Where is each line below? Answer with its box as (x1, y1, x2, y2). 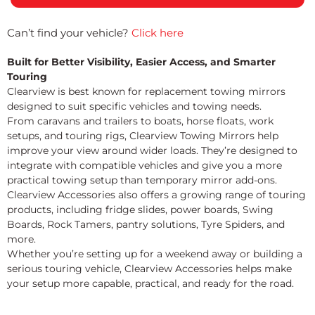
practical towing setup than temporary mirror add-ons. (7, 173, 277, 186)
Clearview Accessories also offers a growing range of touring (7, 188, 306, 201)
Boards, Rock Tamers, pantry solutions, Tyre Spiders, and (7, 217, 285, 231)
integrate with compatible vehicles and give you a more (7, 158, 282, 172)
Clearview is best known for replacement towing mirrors (7, 84, 285, 98)
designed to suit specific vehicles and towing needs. (7, 99, 262, 112)
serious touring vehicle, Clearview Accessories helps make (7, 262, 292, 275)
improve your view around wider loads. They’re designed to (7, 143, 297, 157)
